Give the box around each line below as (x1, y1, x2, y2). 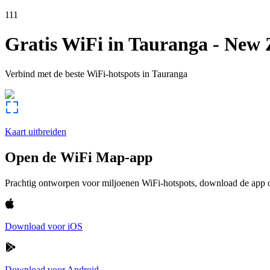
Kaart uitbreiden (5, 126, 66, 137)
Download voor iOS (5, 221, 83, 231)
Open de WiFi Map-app (5, 149, 152, 165)
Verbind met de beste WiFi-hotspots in (5, 68, 149, 79)
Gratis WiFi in (5, 33, 124, 55)
